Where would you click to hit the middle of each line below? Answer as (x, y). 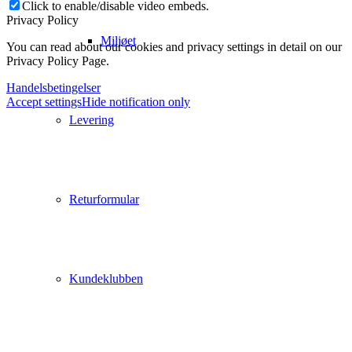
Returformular (104, 199)
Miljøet (118, 40)
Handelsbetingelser (53, 87)
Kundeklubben (106, 279)
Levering (92, 120)
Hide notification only (136, 101)
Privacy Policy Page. (58, 60)
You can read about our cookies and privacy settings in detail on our (174, 46)
